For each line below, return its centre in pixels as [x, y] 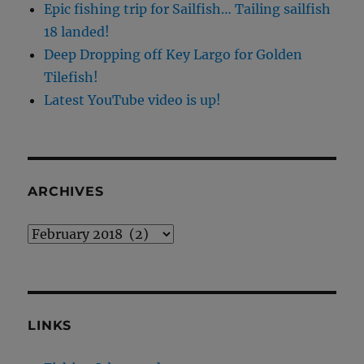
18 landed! [77, 31]
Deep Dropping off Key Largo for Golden [173, 54]
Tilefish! [71, 77]
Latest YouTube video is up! [133, 100]
